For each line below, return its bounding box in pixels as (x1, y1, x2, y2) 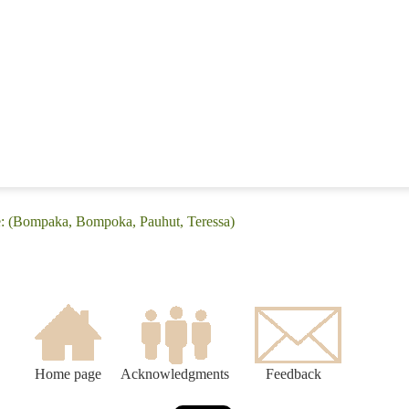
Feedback (266, 366, 321, 383)
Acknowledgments (121, 366, 229, 383)
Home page (34, 366, 101, 383)
